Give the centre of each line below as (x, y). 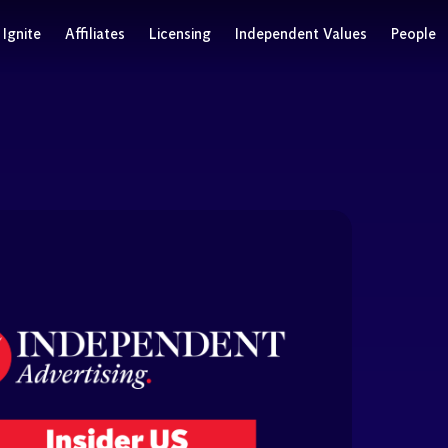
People (413, 35)
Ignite (22, 35)
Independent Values (301, 35)
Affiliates (95, 35)
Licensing (180, 35)
